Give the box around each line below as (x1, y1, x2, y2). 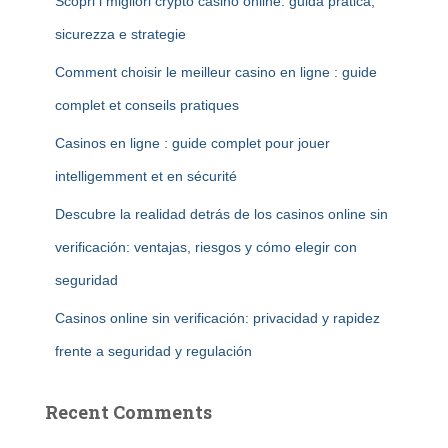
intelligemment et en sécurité (55, 168, 237, 184)
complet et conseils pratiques (55, 97, 239, 113)
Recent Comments (45, 400, 212, 424)
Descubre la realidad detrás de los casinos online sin (55, 206, 388, 222)
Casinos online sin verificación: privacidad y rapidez (55, 310, 380, 326)
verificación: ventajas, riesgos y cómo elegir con (55, 239, 357, 255)
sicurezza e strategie (55, 26, 186, 42)
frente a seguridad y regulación (55, 343, 252, 359)
